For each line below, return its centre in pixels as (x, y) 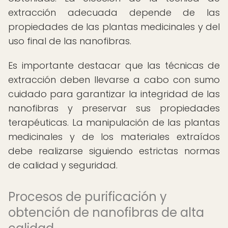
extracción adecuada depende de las (114, 12)
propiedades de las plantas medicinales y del (114, 27)
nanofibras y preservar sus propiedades (114, 108)
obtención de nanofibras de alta (106, 212)
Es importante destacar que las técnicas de (114, 65)
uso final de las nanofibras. (70, 41)
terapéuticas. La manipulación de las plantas (114, 122)
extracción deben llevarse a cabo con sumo (114, 80)
